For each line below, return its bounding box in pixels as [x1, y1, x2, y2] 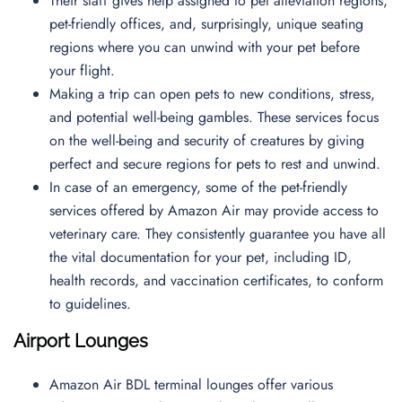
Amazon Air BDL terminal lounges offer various [49, 374, 333, 395]
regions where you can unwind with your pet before [49, 37, 360, 57]
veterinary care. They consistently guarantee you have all [49, 223, 386, 244]
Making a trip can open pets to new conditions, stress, [49, 83, 375, 104]
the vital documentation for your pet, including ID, [49, 247, 352, 267]
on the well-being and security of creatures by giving [49, 130, 364, 151]
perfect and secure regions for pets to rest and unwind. [49, 153, 385, 174]
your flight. [49, 60, 119, 81]
